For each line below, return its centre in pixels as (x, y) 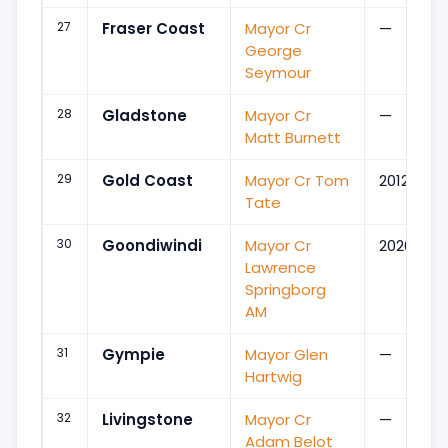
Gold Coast (147, 180)
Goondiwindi (152, 245)
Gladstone (144, 115)
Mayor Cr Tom (297, 180)
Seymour (278, 72)
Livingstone (147, 419)
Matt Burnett (293, 137)
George (273, 50)
